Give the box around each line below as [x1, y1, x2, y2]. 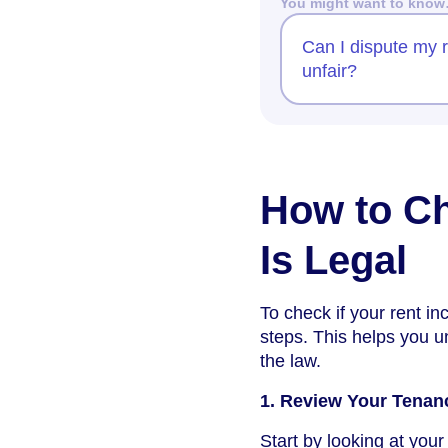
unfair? [302, 61, 357, 82]
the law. [260, 351, 321, 372]
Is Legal [260, 238, 407, 283]
